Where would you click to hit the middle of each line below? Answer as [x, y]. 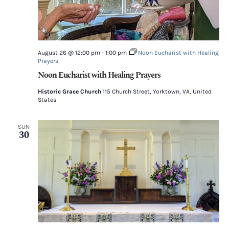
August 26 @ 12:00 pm [69, 52]
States [47, 99]
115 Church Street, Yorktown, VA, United [157, 91]
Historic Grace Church [70, 91]
